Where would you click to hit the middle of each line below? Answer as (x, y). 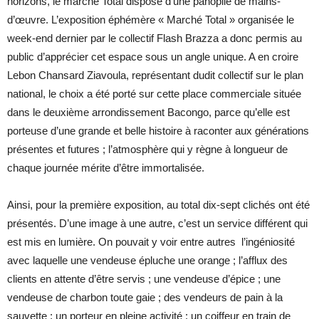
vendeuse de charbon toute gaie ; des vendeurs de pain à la (145, 298)
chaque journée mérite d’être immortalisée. (106, 168)
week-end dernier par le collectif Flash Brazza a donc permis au (155, 38)
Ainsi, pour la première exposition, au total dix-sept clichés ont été (158, 205)
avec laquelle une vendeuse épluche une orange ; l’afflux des (147, 261)
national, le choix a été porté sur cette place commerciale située (154, 94)
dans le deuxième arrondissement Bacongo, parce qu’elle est (148, 113)
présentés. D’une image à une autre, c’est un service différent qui (157, 224)
